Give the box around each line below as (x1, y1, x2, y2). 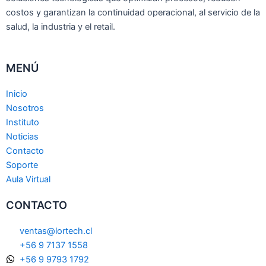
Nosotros (6, 102, 44, 113)
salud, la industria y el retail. (6, 21, 115, 33)
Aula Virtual (6, 173, 50, 185)
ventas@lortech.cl (20, 225, 93, 236)
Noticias (6, 131, 39, 142)
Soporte (6, 159, 38, 170)
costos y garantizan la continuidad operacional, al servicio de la (6, 7, 260, 18)
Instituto (6, 116, 39, 128)
